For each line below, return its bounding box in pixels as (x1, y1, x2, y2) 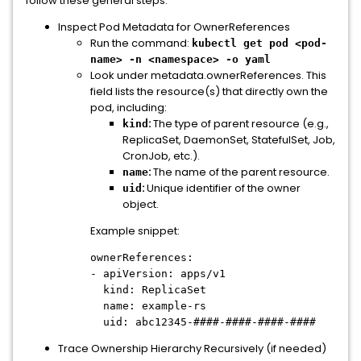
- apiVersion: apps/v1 (90, 268, 226, 280)
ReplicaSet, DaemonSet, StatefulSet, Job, (122, 132, 335, 147)
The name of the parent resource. (151, 164, 330, 180)
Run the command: (90, 35, 192, 51)
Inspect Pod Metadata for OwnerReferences (58, 19, 290, 35)
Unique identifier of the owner (144, 180, 301, 196)
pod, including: (90, 100, 167, 115)
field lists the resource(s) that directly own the (90, 84, 328, 99)
